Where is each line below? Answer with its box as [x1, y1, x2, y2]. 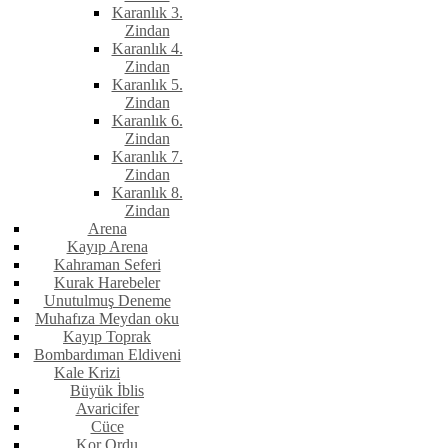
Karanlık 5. [111, 76, 183, 94]
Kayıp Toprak [63, 328, 151, 346]
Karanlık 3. [111, 4, 183, 22]
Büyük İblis [70, 382, 144, 400]
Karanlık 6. [111, 112, 183, 130]
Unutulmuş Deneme [43, 292, 171, 310]
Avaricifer [75, 400, 139, 418]
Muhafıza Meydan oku [35, 310, 179, 328]
